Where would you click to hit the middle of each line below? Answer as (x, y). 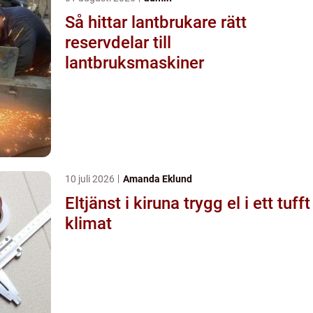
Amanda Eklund (158, 179)
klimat (88, 223)
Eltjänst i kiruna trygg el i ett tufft (124, 203)
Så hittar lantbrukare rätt (156, 22)
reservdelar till (118, 42)
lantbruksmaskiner (134, 63)
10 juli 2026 (91, 179)
